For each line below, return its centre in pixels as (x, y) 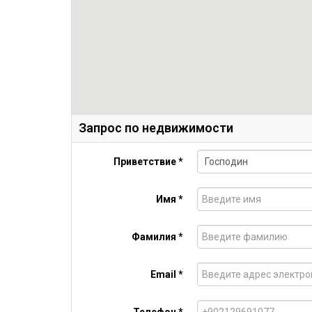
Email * (167, 274)
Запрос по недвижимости (156, 128)
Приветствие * (148, 162)
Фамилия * (157, 237)
